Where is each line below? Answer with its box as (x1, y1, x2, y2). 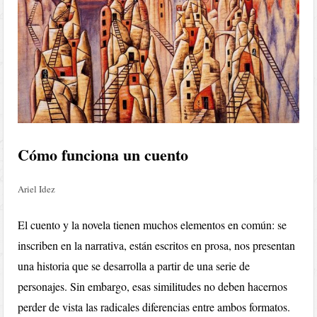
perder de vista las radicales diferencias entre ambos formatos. (18, 299, 291, 314)
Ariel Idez (18, 182, 56, 195)
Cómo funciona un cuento (18, 142, 189, 166)
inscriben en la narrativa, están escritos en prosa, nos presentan (18, 237, 296, 253)
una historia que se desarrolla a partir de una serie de (18, 258, 250, 273)
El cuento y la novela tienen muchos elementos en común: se (18, 217, 287, 232)
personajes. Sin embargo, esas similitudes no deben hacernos (18, 278, 288, 294)
